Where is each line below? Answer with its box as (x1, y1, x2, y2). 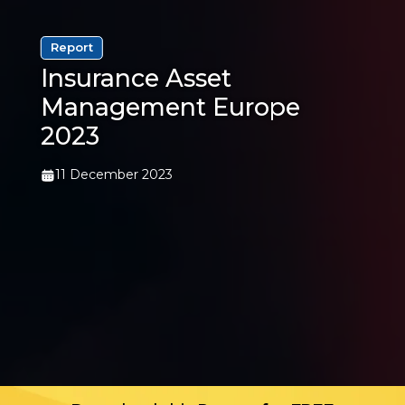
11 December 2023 (54, 165, 173, 183)
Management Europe (40, 91, 300, 122)
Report (50, 39, 93, 54)
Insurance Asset (40, 62, 231, 93)
